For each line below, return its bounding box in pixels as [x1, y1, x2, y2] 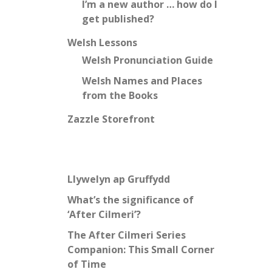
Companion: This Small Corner [67, 243, 214, 256]
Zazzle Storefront [67, 112, 155, 126]
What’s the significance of [67, 193, 194, 206]
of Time [67, 257, 106, 271]
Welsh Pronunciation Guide [82, 53, 213, 67]
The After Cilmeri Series [67, 228, 186, 242]
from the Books [82, 89, 158, 102]
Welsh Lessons [67, 36, 137, 49]
